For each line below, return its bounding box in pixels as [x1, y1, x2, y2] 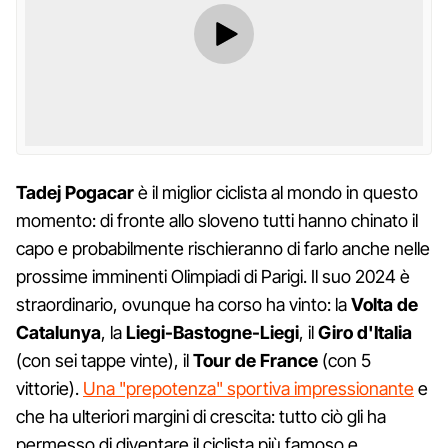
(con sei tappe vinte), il [16, 349, 193, 371]
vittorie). [16, 377, 83, 399]
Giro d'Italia [318, 321, 412, 343]
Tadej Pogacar [16, 181, 134, 203]
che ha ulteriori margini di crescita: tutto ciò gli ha [16, 405, 386, 427]
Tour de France [193, 349, 318, 371]
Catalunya [16, 321, 101, 343]
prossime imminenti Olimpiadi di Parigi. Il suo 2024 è [16, 265, 410, 287]
